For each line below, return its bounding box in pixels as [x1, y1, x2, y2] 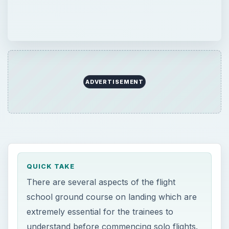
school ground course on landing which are [27, 191, 197, 202]
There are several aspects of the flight [27, 176, 176, 187]
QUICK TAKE [27, 163, 75, 171]
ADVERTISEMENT [85, 78, 144, 86]
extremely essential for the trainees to [27, 206, 174, 217]
